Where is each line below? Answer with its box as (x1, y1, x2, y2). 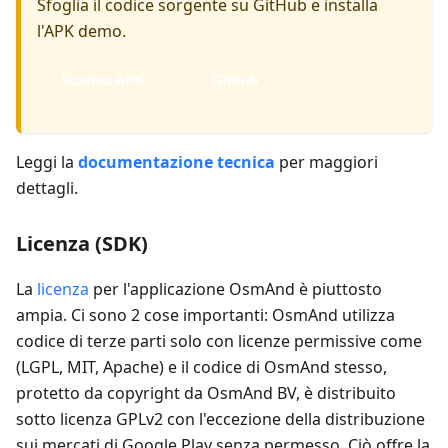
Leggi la (16, 151, 78, 174)
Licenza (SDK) (16, 230, 148, 258)
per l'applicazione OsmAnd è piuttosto (89, 278, 382, 301)
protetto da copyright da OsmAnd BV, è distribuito (16, 382, 396, 405)
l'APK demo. (37, 20, 126, 43)
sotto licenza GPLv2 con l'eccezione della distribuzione (16, 408, 425, 431)
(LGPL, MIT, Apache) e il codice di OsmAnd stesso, (16, 356, 387, 379)
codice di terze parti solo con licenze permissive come (16, 330, 422, 353)
